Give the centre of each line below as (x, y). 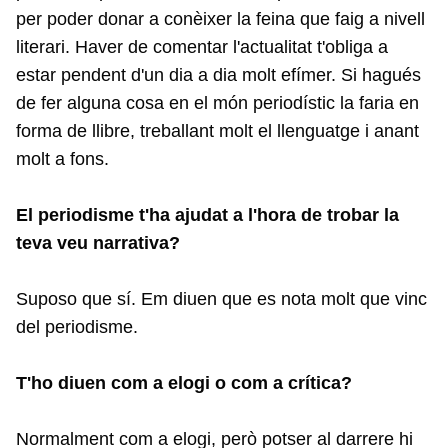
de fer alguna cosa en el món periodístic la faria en (217, 103)
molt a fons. (62, 159)
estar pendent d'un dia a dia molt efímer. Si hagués (218, 75)
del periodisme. (77, 327)
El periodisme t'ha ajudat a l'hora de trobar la (207, 215)
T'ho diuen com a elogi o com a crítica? (184, 383)
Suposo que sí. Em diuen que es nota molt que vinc (221, 299)
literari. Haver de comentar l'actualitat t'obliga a (202, 47)
